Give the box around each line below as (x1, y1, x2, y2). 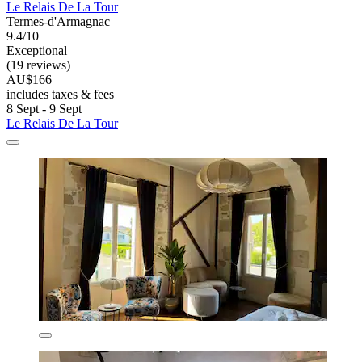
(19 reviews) (6, 58, 70, 73)
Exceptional (6, 44, 67, 58)
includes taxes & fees (6, 87, 114, 102)
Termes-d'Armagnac (6, 15, 110, 29)
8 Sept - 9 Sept (6, 102, 82, 116)
